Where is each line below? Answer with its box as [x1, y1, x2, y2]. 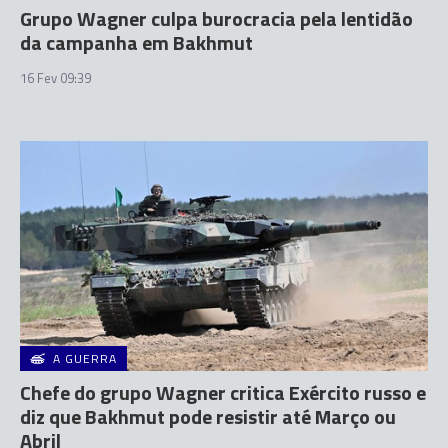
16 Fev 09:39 [20, 68, 91, 88]
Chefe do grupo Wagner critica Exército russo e [20, 376, 426, 408]
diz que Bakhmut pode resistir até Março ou [20, 400, 396, 432]
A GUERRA [53, 348, 117, 368]
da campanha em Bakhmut [20, 27, 253, 58]
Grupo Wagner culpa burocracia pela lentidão [20, 3, 413, 34]
